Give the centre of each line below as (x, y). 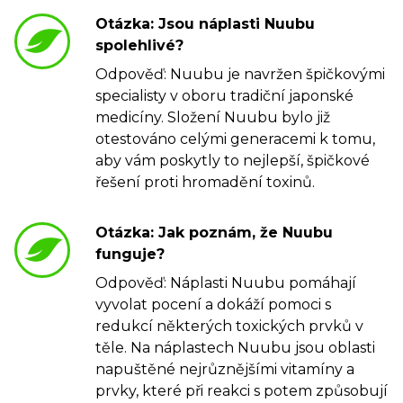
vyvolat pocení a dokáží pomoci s (213, 305)
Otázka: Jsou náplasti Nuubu (205, 24)
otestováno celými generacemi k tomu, (235, 139)
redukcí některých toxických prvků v (229, 327)
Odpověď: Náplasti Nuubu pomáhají (226, 283)
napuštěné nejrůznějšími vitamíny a (225, 370)
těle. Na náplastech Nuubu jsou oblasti (235, 348)
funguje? (130, 255)
